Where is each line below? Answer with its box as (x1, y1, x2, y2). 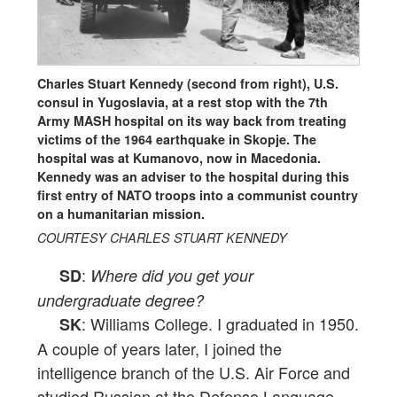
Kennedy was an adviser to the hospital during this (37, 167, 349, 186)
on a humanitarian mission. (37, 205, 205, 223)
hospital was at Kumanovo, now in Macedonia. (37, 149, 321, 167)
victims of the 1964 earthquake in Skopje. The (37, 130, 316, 149)
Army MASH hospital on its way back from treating (37, 112, 346, 130)
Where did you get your (90, 264, 253, 287)
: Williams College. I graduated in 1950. (82, 312, 359, 336)
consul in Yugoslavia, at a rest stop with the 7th (37, 93, 328, 112)
